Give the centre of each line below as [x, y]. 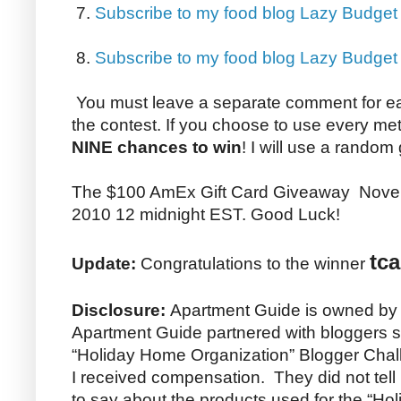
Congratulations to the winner [253, 264]
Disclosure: [121, 311]
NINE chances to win [157, 148]
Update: [104, 264]
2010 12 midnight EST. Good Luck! [206, 215]
